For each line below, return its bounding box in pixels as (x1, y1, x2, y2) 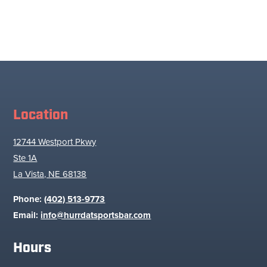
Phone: (13, 193, 45, 206)
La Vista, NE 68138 (13, 167, 87, 181)
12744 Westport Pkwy (13, 135, 97, 148)
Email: (13, 209, 41, 222)
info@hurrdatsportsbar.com (41, 209, 151, 222)
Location (13, 106, 69, 125)
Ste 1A (13, 151, 38, 164)
